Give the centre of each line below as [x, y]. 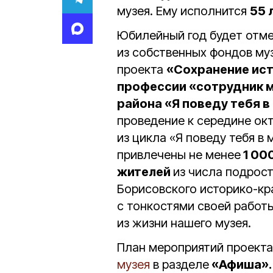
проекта [142, 69]
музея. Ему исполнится [183, 11]
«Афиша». [240, 264]
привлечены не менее [179, 155]
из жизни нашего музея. [184, 223]
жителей [145, 172]
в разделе [179, 264]
